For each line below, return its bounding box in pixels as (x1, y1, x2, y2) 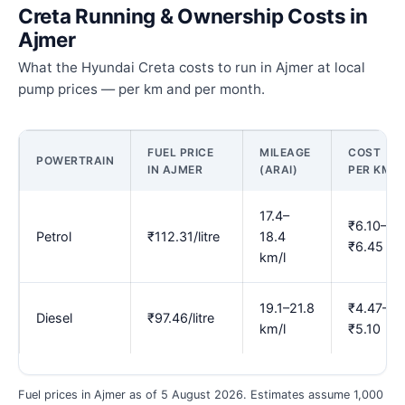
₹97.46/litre (147, 310, 214, 326)
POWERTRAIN (36, 154, 114, 168)
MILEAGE (259, 146, 311, 160)
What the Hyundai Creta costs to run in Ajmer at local (18, 59, 365, 77)
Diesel (36, 310, 72, 326)
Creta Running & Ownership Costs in (18, 4, 368, 29)
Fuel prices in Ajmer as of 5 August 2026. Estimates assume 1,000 (18, 387, 383, 401)
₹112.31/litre (147, 229, 220, 245)
